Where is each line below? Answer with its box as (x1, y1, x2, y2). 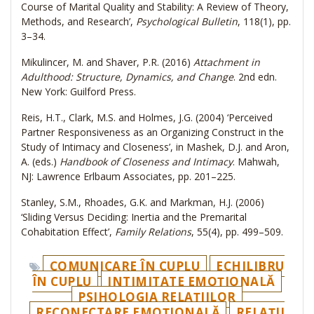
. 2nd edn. (233, 70, 277, 84)
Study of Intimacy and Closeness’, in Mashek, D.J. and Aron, (21, 140, 289, 154)
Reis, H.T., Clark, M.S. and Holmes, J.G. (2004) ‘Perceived (21, 111, 273, 125)
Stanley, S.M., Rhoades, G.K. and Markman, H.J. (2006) (21, 196, 264, 210)
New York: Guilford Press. (21, 85, 136, 99)
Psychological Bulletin (136, 15, 238, 29)
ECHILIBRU (216, 258, 285, 275)
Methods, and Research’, (21, 15, 136, 29)
